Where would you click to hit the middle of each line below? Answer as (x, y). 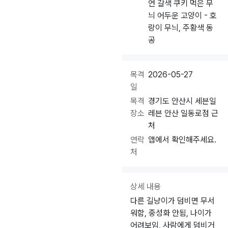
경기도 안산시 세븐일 (182, 101)
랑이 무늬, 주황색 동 (181, 28)
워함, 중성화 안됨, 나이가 (171, 213)
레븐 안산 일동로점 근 (183, 113)
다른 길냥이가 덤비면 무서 (173, 201)
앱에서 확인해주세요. (182, 140)
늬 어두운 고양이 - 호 (183, 16)
